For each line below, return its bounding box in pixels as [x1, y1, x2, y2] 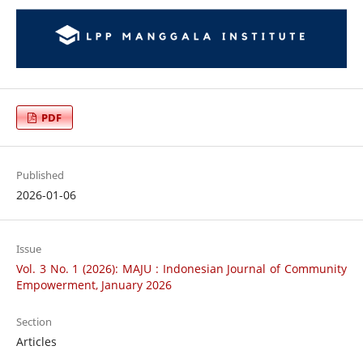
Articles [15, 334, 57, 350]
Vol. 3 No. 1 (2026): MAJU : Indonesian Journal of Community [15, 261, 348, 277]
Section [15, 314, 52, 330]
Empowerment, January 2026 [15, 277, 172, 293]
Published [15, 168, 64, 183]
